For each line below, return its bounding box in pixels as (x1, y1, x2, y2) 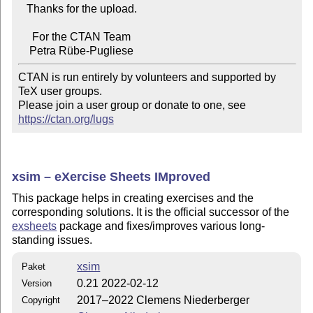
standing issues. (12, 234, 93, 247)
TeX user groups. (17, 85, 102, 98)
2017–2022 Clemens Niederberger (77, 293, 250, 306)
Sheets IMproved (106, 169, 211, 184)
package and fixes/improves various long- (57, 220, 265, 233)
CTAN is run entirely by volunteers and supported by (17, 71, 276, 84)
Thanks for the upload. (17, 3, 27, 15)
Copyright (22, 294, 61, 305)
